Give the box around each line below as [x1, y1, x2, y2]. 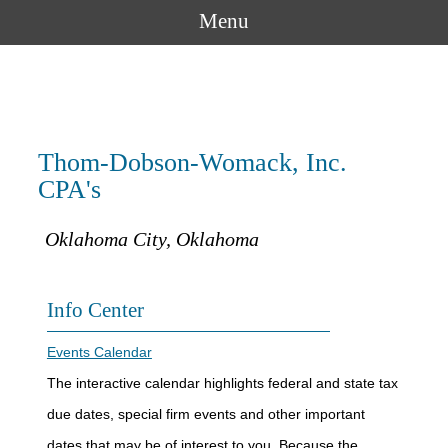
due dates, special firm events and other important [46, 406, 365, 422]
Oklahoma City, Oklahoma [45, 228, 260, 250]
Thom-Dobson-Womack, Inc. [37, 148, 347, 177]
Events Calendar [46, 344, 152, 360]
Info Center [46, 298, 144, 322]
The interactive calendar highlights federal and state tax [46, 375, 398, 391]
